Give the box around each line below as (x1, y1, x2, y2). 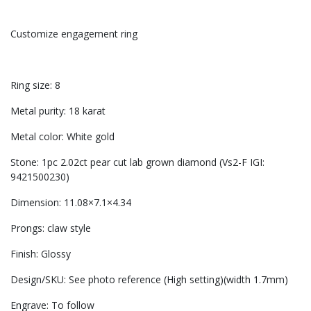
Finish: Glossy (10, 247, 71, 261)
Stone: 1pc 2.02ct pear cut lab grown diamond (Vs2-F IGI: (10, 155, 264, 169)
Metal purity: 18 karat (10, 104, 106, 118)
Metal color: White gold (10, 130, 115, 144)
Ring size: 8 (10, 78, 60, 92)
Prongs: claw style (10, 221, 91, 235)
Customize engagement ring (10, 27, 137, 41)
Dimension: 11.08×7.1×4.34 (10, 196, 131, 210)
